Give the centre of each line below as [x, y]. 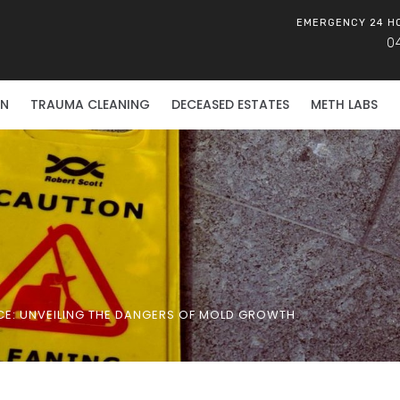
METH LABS [344, 104]
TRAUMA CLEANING [90, 104]
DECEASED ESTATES [230, 104]
